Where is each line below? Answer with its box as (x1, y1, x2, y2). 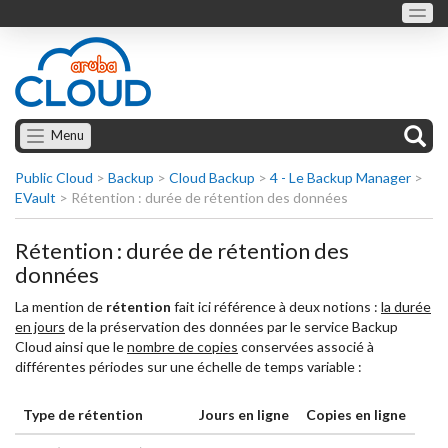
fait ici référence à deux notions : (171, 298, 381, 315)
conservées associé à (238, 338, 374, 355)
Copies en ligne (306, 406, 406, 423)
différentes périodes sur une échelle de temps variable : (15, 358, 362, 375)
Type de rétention (23, 406, 143, 423)
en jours (15, 318, 65, 335)
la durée (381, 298, 431, 315)
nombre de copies (127, 338, 238, 355)
